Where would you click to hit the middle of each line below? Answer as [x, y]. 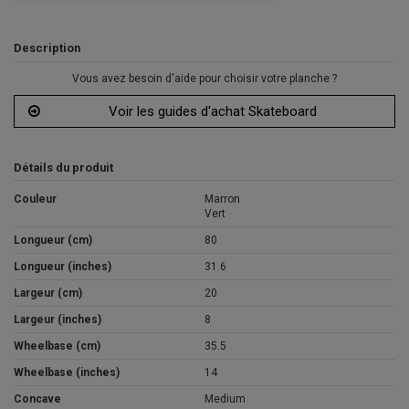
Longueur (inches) [63, 267]
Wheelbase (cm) [57, 346]
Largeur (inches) [58, 320]
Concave [37, 399]
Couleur [35, 199]
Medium [225, 399]
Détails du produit [63, 167]
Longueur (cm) [53, 241]
